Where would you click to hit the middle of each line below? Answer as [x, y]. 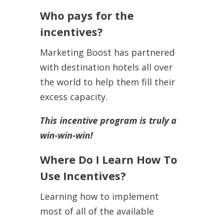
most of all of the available [97, 211]
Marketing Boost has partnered [107, 52]
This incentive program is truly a [108, 120]
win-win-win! [66, 135]
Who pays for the [87, 15]
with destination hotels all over [106, 67]
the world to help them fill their [107, 82]
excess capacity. [74, 96]
